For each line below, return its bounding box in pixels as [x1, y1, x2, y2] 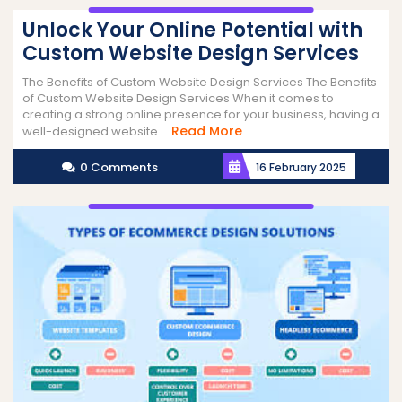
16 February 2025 [255, 160, 346, 175]
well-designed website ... [22, 123, 171, 140]
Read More [171, 122, 242, 140]
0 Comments [79, 159, 158, 176]
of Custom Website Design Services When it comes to [22, 90, 334, 107]
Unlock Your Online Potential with [22, 16, 363, 44]
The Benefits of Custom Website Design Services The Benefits [22, 74, 377, 91]
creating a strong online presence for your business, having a [22, 106, 380, 123]
